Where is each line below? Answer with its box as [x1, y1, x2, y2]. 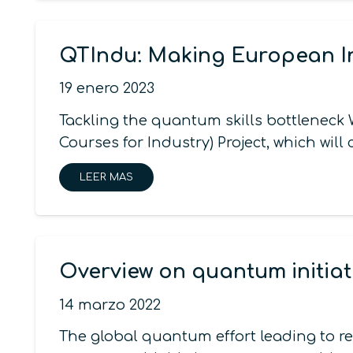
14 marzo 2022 [59, 296, 161, 313]
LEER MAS [80, 171, 133, 183]
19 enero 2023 [59, 80, 154, 97]
